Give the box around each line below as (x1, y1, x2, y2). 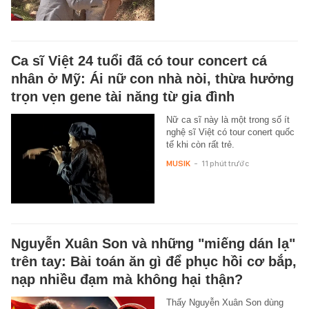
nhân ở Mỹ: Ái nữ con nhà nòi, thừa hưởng (11, 70, 294, 86)
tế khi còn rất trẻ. (166, 139, 235, 150)
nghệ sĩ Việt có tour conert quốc (166, 126, 295, 137)
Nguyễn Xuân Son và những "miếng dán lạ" (11, 236, 295, 252)
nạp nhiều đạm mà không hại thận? (11, 272, 243, 288)
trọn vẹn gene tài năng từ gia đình (11, 88, 235, 104)
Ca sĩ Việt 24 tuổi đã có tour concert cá (11, 52, 267, 68)
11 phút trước (201, 158, 249, 168)
